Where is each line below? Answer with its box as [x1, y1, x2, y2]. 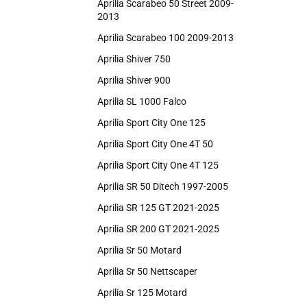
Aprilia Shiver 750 [97, 53, 171, 64]
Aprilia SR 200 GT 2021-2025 [97, 223, 219, 234]
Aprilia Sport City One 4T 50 [97, 138, 213, 149]
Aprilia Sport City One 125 [97, 117, 206, 128]
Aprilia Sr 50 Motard [97, 245, 182, 256]
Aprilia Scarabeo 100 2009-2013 [97, 32, 234, 43]
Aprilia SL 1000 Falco [97, 96, 186, 107]
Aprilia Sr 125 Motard [97, 287, 187, 298]
